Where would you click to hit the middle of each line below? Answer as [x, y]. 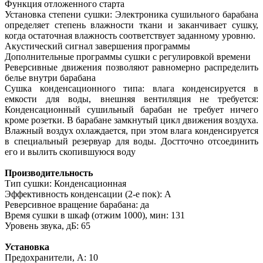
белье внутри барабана [50, 77]
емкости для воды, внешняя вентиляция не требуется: [131, 99]
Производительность [49, 173]
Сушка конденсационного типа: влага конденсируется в [131, 88]
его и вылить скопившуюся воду [70, 151]
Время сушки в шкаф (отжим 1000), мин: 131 [95, 215]
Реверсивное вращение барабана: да [77, 204]
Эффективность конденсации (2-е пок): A [88, 194]
